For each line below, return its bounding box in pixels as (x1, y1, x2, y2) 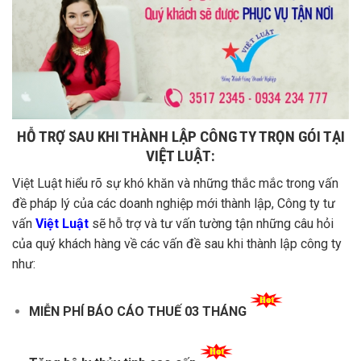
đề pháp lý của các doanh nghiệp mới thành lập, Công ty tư (12, 196, 335, 212)
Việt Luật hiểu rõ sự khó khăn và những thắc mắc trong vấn (12, 176, 338, 192)
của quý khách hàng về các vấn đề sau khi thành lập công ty (12, 236, 342, 252)
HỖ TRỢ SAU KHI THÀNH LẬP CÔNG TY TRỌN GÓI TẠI (16, 127, 345, 146)
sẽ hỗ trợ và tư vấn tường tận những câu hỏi (92, 216, 334, 232)
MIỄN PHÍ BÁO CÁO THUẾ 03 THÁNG (28, 304, 250, 320)
